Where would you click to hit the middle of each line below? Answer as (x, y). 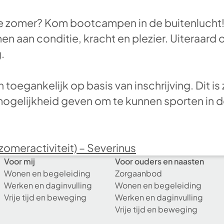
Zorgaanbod (138, 173)
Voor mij (19, 161)
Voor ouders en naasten (159, 161)
